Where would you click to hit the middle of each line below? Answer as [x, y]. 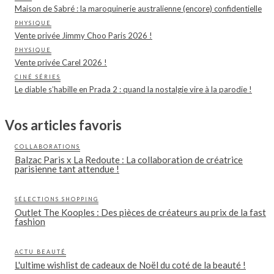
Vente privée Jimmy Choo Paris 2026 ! [83, 36]
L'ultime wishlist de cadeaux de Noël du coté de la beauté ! [130, 265]
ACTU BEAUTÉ [40, 252]
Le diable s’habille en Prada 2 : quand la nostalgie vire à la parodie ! [133, 90]
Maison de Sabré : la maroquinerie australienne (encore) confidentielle [138, 9]
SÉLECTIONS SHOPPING [57, 199]
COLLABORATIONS [47, 147]
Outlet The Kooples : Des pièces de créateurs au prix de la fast [140, 213]
